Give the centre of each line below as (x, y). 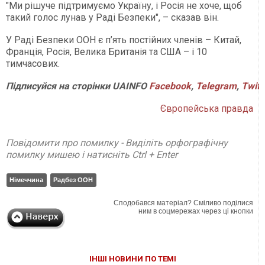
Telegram (216, 86)
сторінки (90, 86)
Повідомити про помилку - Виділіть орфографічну (117, 143)
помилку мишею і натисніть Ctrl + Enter (92, 155)
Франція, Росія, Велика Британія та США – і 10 (106, 52)
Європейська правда (207, 109)
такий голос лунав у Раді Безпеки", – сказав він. (112, 18)
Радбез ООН (73, 180)
